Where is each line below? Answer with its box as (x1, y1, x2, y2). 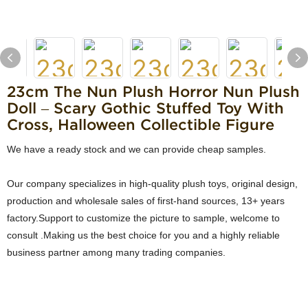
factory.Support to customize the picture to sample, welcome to (7, 212, 280, 223)
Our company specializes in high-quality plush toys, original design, (7, 178, 298, 189)
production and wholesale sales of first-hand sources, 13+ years (7, 195, 287, 206)
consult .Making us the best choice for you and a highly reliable (7, 230, 280, 241)
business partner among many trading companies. (7, 247, 231, 258)
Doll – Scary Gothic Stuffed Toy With (7, 100, 284, 116)
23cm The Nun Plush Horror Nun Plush (7, 83, 300, 100)
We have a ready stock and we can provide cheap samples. (7, 144, 266, 155)
